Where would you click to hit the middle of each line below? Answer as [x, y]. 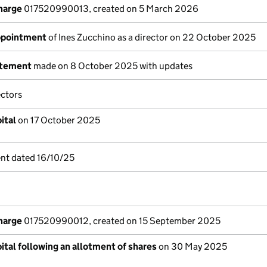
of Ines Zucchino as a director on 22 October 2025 [151, 37]
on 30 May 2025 [192, 246]
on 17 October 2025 [58, 120]
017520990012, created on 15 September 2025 [121, 221]
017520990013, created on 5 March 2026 [110, 9]
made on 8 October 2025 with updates [112, 66]
